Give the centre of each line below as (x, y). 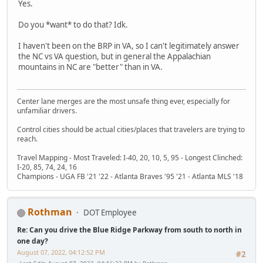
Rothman (50, 212)
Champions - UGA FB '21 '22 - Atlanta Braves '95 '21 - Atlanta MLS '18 (130, 177)
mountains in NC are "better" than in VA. (90, 67)
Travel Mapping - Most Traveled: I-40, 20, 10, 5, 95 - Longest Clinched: (130, 158)
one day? (33, 241)
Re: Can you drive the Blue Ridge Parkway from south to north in (129, 230)
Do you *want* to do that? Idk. (73, 25)
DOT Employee (110, 213)
